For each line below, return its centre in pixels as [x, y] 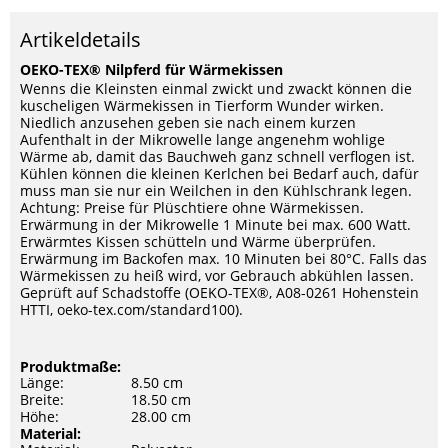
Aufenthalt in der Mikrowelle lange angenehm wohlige [202, 139]
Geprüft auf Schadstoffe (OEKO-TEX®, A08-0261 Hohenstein [219, 292]
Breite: [42, 399]
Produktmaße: [70, 366]
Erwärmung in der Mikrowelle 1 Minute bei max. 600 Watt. [215, 224]
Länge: [42, 382]
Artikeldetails [80, 39]
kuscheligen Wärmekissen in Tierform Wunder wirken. [202, 105]
